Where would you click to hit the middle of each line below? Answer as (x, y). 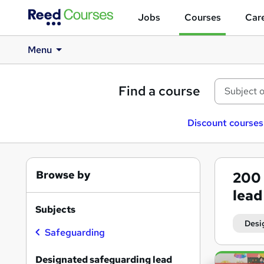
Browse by (63, 175)
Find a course (159, 91)
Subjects (55, 209)
